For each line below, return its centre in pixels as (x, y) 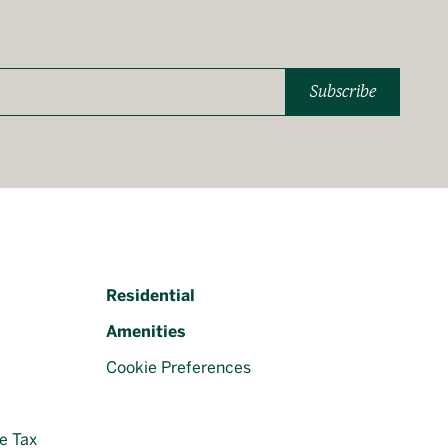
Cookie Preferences (178, 367)
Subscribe (343, 91)
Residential (150, 295)
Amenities (146, 331)
